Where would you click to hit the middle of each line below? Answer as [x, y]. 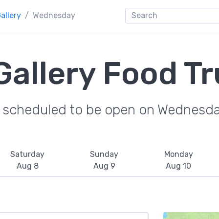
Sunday [104, 154]
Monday [178, 154]
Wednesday [54, 16]
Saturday [28, 154]
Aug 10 [179, 166]
